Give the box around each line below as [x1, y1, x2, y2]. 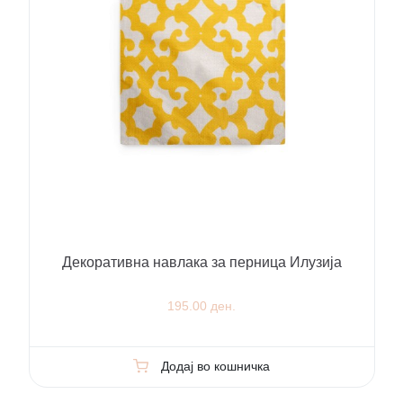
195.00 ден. [167, 299, 236, 314]
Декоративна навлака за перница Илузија [61, 255, 342, 271]
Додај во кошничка [160, 359, 270, 374]
